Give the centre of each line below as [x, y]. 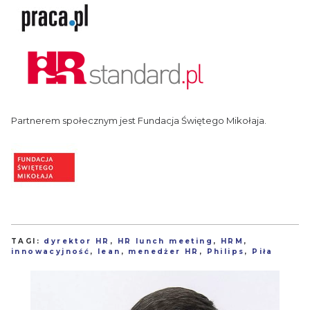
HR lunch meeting [165, 241]
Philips [226, 251]
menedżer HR [164, 251]
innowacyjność [51, 251]
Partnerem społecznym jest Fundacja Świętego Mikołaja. [139, 120]
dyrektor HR [77, 241]
